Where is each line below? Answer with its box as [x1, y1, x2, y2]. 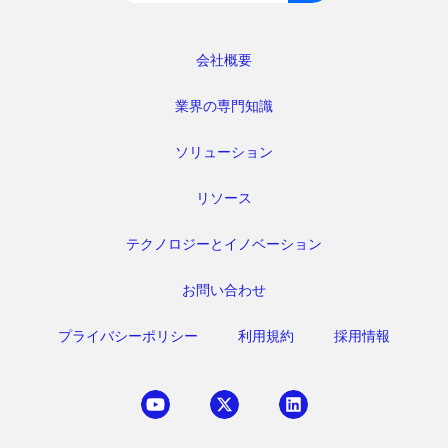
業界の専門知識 [175, 97, 273, 115]
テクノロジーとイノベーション [126, 235, 322, 253]
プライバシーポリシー [58, 327, 198, 345]
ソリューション [175, 143, 273, 161]
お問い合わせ [182, 281, 266, 299]
